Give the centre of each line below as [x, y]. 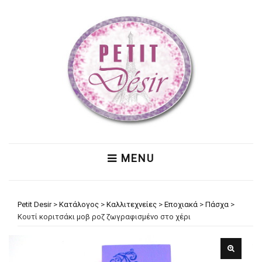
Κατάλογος [79, 204]
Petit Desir [35, 204]
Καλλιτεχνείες [132, 204]
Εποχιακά [181, 204]
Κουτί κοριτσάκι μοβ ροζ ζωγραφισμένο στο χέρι [104, 217]
